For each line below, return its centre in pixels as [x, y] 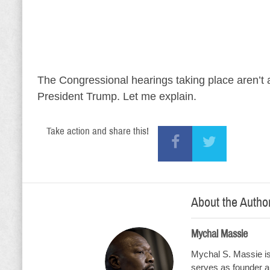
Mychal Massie [219, 234]
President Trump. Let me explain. [117, 96]
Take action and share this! [98, 131]
